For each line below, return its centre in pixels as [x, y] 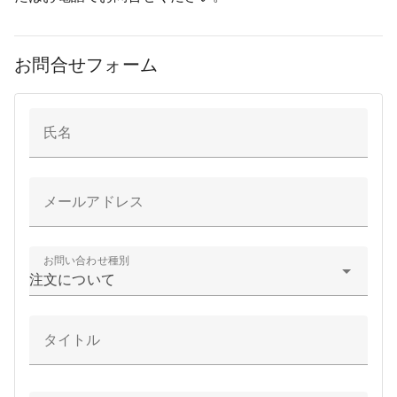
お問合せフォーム [86, 65]
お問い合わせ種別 [86, 261]
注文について [72, 280]
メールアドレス [94, 202]
